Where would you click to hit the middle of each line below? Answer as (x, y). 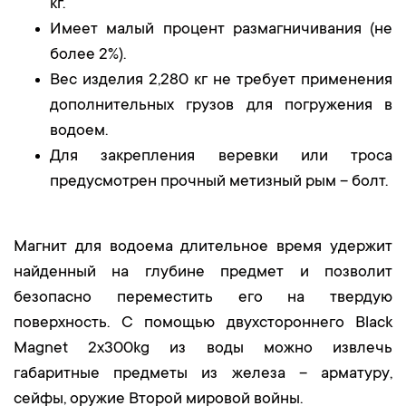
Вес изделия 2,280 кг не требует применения (221, 81)
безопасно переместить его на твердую (203, 298)
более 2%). (88, 55)
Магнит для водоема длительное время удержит (203, 247)
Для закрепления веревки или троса (221, 157)
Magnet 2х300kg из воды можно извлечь (203, 349)
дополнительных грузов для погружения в (221, 106)
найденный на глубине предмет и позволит (203, 273)
